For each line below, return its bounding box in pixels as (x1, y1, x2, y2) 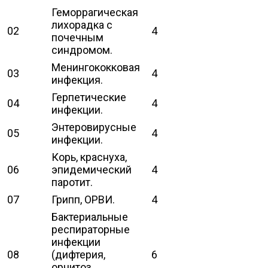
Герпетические (51, 90, 126, 103)
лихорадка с (51, 18, 112, 31)
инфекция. (51, 73, 103, 86)
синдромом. (51, 43, 112, 56)
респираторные (51, 223, 130, 236)
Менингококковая (51, 60, 140, 74)
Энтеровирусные (51, 120, 136, 133)
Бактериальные (51, 210, 128, 223)
